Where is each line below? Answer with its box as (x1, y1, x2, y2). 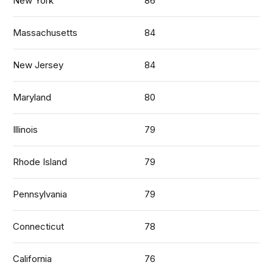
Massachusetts (13, 26, 78, 38)
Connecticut (13, 220, 65, 232)
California (13, 252, 52, 264)
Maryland (13, 91, 52, 103)
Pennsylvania (13, 188, 68, 200)
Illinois (13, 123, 38, 135)
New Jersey (13, 58, 64, 71)
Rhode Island (13, 155, 68, 168)
